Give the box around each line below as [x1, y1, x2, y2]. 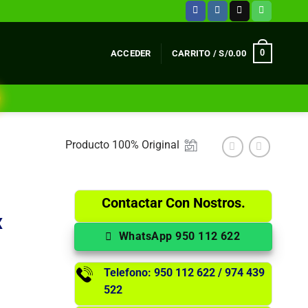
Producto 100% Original [60, 138, 183, 151]
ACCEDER [110, 47, 151, 58]
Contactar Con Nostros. [101, 194, 245, 211]
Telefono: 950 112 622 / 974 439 [104, 265, 265, 279]
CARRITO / [171, 47, 219, 58]
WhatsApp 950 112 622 [118, 230, 241, 243]
